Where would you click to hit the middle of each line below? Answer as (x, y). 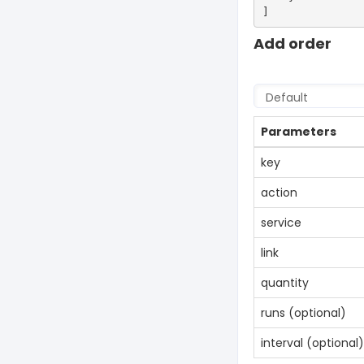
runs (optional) (303, 313)
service (281, 223)
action (279, 193)
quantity (285, 283)
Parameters (299, 132)
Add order (292, 43)
